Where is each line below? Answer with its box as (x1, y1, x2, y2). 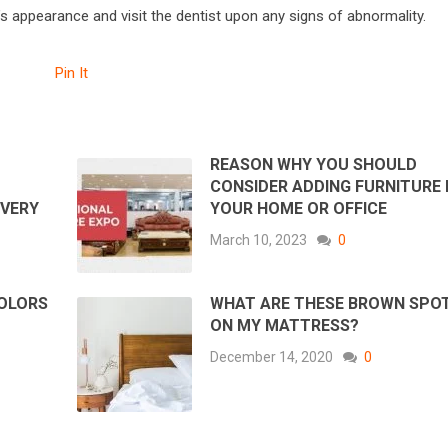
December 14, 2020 (210, 349, 334, 366)
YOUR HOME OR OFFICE (210, 199, 388, 219)
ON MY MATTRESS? (210, 316, 360, 336)
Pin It (55, 64, 88, 83)
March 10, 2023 (210, 232, 308, 249)
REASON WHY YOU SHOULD (210, 155, 418, 175)
